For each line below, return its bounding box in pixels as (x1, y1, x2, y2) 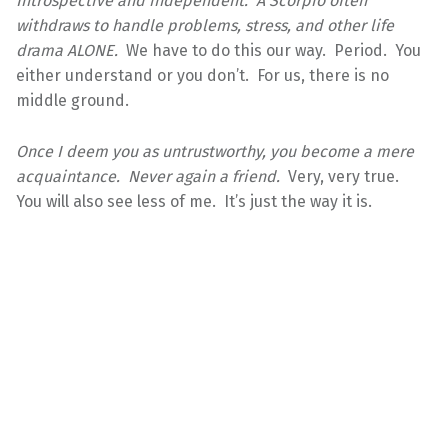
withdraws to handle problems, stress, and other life (16, 15, 394, 35)
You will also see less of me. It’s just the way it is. (16, 191, 372, 211)
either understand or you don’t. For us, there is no (16, 65, 389, 85)
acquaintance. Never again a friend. (16, 166, 288, 186)
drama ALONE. (16, 40, 126, 60)
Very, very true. (288, 166, 403, 186)
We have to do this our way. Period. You (126, 40, 421, 60)
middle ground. (16, 90, 129, 110)
